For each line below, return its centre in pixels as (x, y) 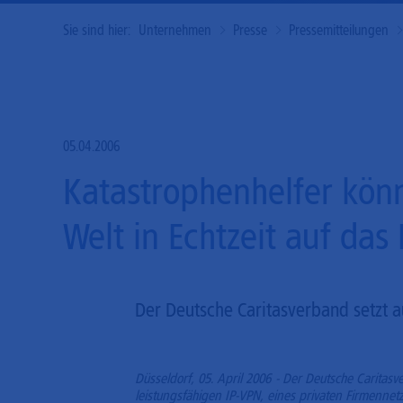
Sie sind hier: (97, 30)
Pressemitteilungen (339, 30)
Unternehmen (175, 30)
